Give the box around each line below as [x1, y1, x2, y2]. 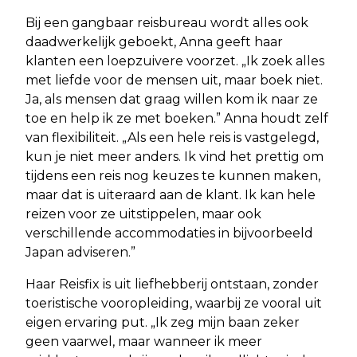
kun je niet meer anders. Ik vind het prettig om [25, 148, 324, 164]
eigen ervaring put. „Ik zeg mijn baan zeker [25, 314, 300, 330]
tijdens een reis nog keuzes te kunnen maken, [25, 167, 320, 183]
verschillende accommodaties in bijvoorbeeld [25, 225, 313, 241]
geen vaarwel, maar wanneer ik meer [25, 333, 262, 349]
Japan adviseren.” [25, 244, 135, 260]
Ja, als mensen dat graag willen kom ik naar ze [25, 91, 318, 107]
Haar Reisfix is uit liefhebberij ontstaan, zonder [25, 276, 319, 292]
